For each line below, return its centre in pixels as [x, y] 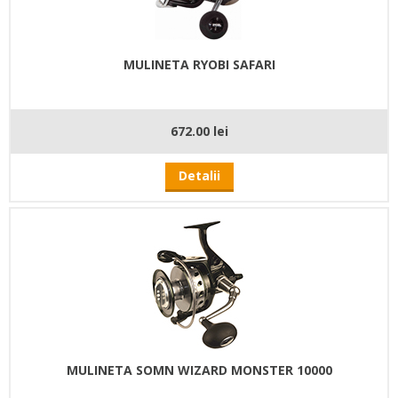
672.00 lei [199, 131]
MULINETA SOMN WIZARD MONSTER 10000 [199, 370]
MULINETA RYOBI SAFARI [199, 65]
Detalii [199, 176]
